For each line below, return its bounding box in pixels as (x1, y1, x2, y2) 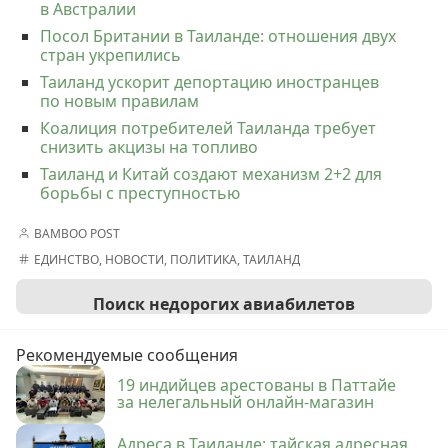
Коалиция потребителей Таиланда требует (40, 116, 376, 139)
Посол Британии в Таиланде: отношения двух (40, 24, 396, 47)
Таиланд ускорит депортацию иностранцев (40, 70, 379, 93)
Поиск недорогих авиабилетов (93, 292, 355, 315)
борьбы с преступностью (40, 181, 240, 204)
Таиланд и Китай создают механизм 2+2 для (40, 162, 382, 185)
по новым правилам (40, 89, 199, 112)
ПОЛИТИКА (170, 250, 237, 268)
